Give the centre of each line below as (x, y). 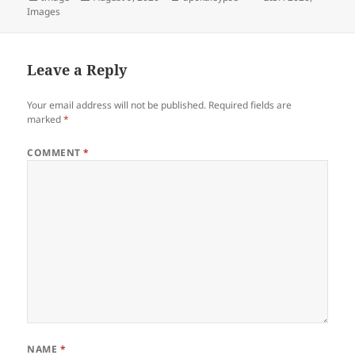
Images (44, 12)
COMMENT (55, 152)
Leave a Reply (77, 69)
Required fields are (250, 105)
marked (46, 119)
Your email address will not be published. (117, 105)
